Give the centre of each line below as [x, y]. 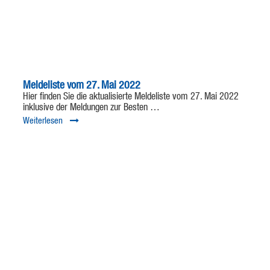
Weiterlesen [42, 121]
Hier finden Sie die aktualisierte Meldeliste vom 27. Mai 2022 [130, 97]
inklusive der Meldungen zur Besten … [91, 108]
